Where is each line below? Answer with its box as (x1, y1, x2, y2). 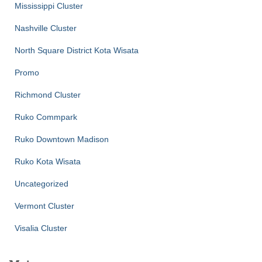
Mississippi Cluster (15, 1, 83, 11)
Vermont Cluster (15, 201, 74, 211)
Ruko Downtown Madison (15, 135, 109, 144)
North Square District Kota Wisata (15, 46, 139, 56)
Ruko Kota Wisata (15, 157, 81, 167)
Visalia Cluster (15, 223, 67, 233)
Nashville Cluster (15, 23, 77, 33)
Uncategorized (15, 179, 68, 189)
